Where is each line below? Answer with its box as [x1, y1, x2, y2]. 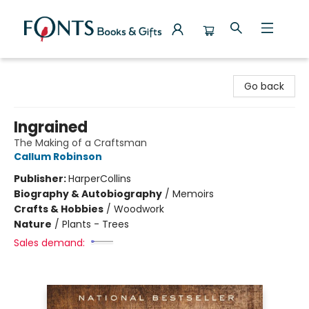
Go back [244, 79, 284, 93]
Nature [14, 217, 52, 231]
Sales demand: [14, 236, 85, 250]
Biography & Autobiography [14, 187, 162, 201]
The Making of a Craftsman [14, 136, 147, 150]
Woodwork [114, 202, 164, 216]
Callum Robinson [14, 150, 102, 163]
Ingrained [14, 117, 88, 138]
